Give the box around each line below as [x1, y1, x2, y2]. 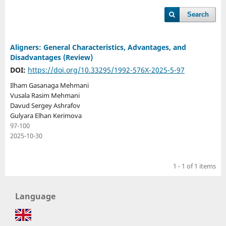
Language [15, 190, 55, 202]
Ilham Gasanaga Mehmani [10, 80, 89, 90]
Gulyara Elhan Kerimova [10, 110, 82, 120]
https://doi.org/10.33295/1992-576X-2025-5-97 [27, 65, 185, 75]
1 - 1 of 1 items [173, 161, 216, 171]
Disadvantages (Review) [10, 52, 93, 62]
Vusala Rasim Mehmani [10, 90, 80, 100]
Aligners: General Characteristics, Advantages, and [10, 42, 186, 52]
